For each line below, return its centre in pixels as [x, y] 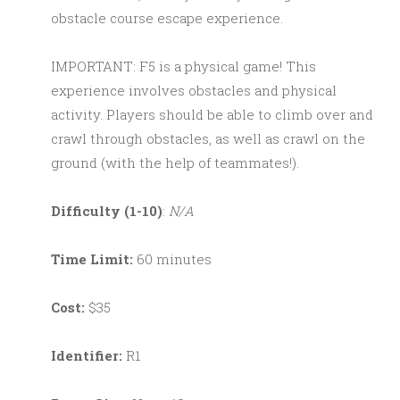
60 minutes [172, 258]
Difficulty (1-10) [107, 210]
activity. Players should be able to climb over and [212, 114]
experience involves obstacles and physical [194, 90]
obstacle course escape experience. [167, 17]
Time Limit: [92, 258]
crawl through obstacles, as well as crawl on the [208, 138]
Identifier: [87, 355]
